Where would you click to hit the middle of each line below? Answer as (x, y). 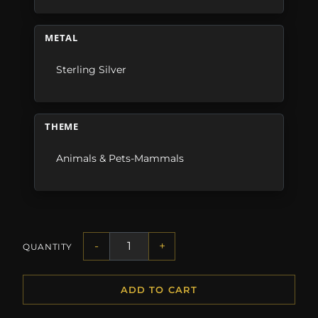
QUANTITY (48, 246)
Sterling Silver (92, 70)
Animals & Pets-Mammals (120, 159)
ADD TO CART (159, 290)
